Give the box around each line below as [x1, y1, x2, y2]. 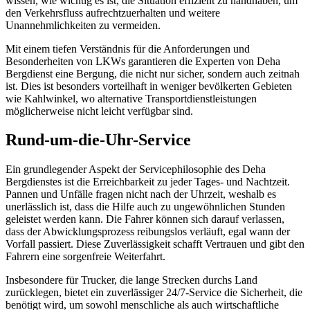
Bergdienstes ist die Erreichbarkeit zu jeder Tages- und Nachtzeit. [6, 176, 290, 188]
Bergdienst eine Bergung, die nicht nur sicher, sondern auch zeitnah [6, 67, 300, 80]
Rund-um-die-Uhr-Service [6, 131, 191, 149]
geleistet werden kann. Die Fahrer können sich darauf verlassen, [6, 213, 284, 226]
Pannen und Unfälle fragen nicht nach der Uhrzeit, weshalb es [6, 188, 276, 201]
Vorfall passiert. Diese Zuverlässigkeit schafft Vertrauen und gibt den [6, 238, 304, 250]
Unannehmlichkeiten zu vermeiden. [6, 19, 161, 31]
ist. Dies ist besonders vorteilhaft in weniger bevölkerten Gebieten [6, 80, 292, 92]
